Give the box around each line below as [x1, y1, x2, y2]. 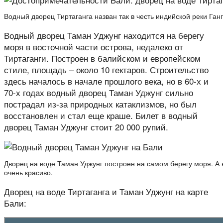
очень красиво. [4, 167, 53, 177]
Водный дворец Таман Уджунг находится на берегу [4, 29, 204, 41]
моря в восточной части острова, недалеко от [4, 40, 183, 53]
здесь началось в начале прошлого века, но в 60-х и [4, 75, 209, 87]
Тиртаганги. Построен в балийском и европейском [4, 52, 201, 64]
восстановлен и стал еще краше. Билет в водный [4, 109, 198, 121]
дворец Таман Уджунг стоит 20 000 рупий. [4, 120, 168, 133]
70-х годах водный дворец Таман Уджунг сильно [4, 86, 193, 99]
